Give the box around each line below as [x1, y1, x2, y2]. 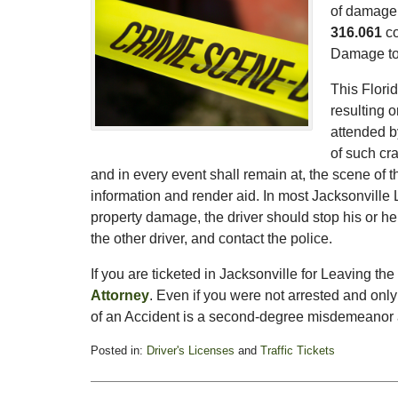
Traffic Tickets [260, 343, 335, 357]
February [90, 376, 135, 390]
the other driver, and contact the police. [91, 230, 332, 246]
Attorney [91, 287, 149, 303]
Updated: [90, 359, 136, 373]
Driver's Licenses [147, 343, 235, 357]
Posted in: [91, 343, 143, 357]
